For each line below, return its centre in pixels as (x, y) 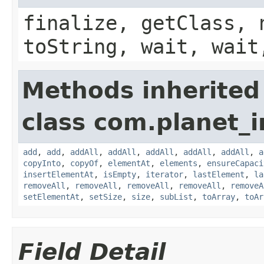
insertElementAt (58, 174)
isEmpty (120, 174)
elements (179, 163)
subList (176, 197)
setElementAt (51, 197)
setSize (105, 197)
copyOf (84, 163)
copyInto (42, 163)
